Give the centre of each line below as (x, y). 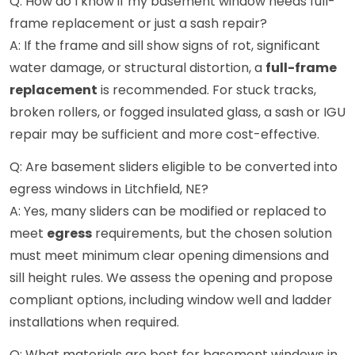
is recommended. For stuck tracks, (207, 90)
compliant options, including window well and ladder (171, 300)
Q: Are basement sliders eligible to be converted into (174, 167)
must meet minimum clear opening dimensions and (169, 256)
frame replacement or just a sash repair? (138, 24)
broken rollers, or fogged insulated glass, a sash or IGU (177, 113)
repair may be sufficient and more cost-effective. (164, 135)
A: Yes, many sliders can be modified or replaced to (168, 212)
